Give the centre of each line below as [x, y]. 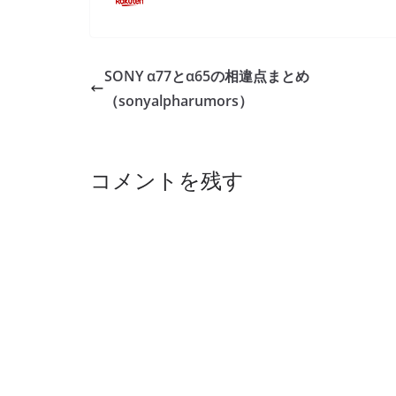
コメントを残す [167, 180]
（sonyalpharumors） [179, 101]
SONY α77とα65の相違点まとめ [207, 76]
